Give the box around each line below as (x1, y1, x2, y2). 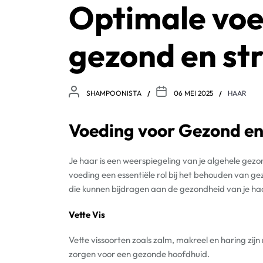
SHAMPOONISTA (86, 89, 141, 97)
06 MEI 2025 (174, 89, 213, 97)
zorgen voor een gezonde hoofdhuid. (69, 248, 210, 259)
